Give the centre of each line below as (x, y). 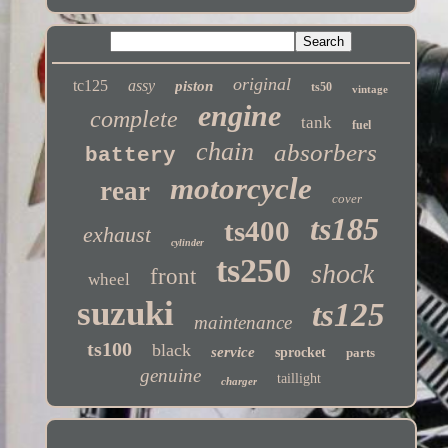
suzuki (125, 314)
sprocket (300, 353)
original (262, 84)
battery (130, 156)
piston (194, 86)
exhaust (116, 235)
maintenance (242, 323)
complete (134, 119)
